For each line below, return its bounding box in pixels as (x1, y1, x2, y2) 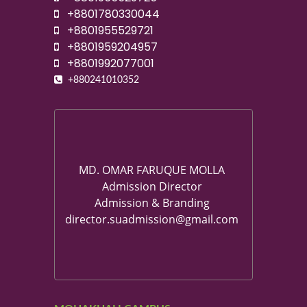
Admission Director (101, 179, 202, 195)
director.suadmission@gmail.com (65, 212, 238, 228)
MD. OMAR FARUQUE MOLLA (79, 162, 225, 178)
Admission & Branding (94, 195, 210, 211)
